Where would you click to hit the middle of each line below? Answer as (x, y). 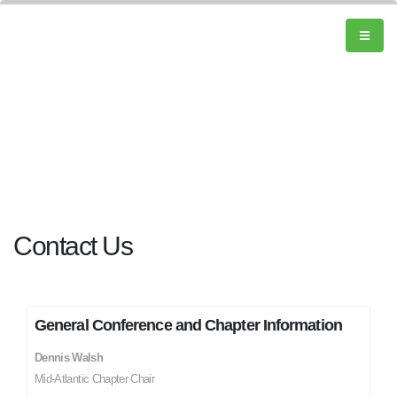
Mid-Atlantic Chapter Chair (95, 379)
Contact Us (73, 246)
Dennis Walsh (69, 358)
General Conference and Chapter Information (188, 326)
